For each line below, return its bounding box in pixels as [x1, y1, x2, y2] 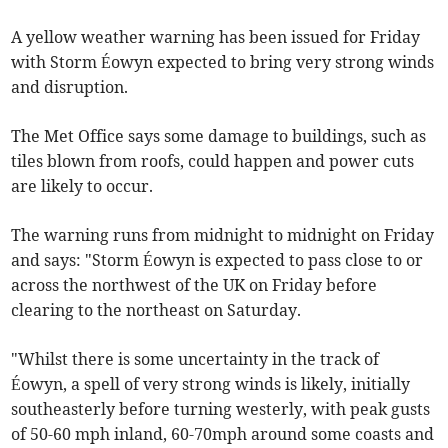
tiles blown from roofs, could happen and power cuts [11, 151, 415, 172]
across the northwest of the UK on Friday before [11, 275, 378, 296]
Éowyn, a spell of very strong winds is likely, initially [11, 374, 411, 395]
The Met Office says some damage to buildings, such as [11, 126, 427, 147]
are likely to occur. [11, 176, 154, 197]
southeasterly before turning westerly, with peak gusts [11, 399, 431, 420]
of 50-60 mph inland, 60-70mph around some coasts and [11, 424, 435, 445]
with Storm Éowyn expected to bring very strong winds [11, 52, 435, 73]
